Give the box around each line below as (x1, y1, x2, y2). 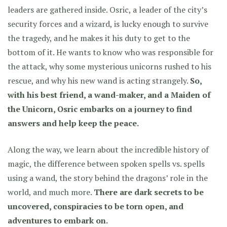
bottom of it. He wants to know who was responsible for (8, 47, 213, 58)
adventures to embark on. (8, 215, 108, 226)
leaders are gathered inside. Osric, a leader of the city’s (8, 4, 207, 15)
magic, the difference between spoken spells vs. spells (8, 158, 205, 169)
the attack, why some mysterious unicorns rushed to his (8, 61, 211, 72)
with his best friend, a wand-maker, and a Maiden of (8, 89, 211, 100)
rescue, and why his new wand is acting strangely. (8, 75, 190, 86)
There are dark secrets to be (94, 186, 204, 198)
